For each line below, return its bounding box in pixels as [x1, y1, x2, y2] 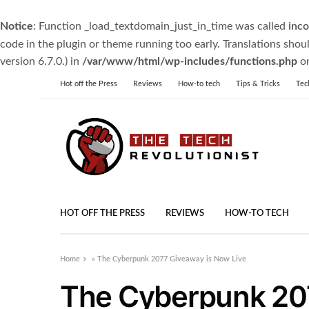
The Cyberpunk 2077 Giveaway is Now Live [97, 255, 247, 263]
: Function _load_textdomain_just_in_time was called [33, 21, 288, 32]
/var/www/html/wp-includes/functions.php [82, 56, 297, 67]
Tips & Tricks [236, 80, 280, 88]
